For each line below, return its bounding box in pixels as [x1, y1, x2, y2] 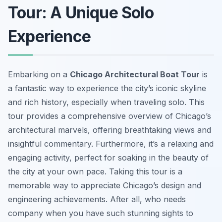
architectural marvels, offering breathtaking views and [8, 125, 211, 135]
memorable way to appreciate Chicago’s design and [8, 180, 201, 191]
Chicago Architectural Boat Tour [70, 69, 200, 80]
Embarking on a [8, 69, 70, 80]
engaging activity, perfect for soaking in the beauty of [8, 153, 209, 163]
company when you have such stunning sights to [8, 208, 193, 219]
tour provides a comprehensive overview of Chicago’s [8, 111, 211, 121]
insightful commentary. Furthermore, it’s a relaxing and [8, 139, 214, 149]
